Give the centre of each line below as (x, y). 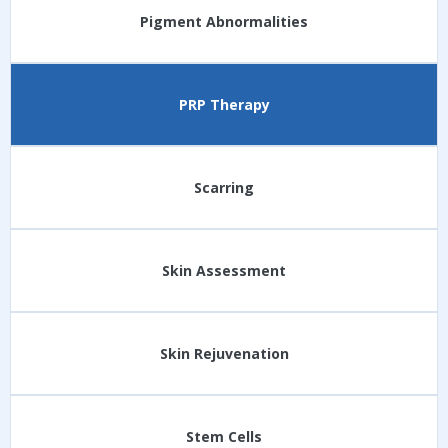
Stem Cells (224, 436)
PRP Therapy (224, 104)
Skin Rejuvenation (224, 353)
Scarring (224, 187)
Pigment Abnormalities (224, 21)
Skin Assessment (224, 270)
